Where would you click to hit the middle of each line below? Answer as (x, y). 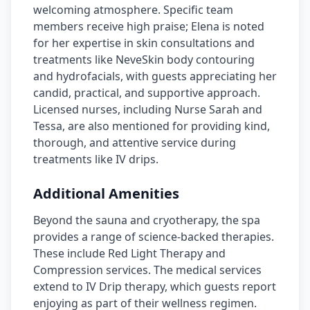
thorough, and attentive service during (135, 143)
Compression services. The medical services (147, 270)
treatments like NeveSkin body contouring (144, 60)
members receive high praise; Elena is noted (149, 26)
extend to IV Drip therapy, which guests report (155, 286)
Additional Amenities (106, 193)
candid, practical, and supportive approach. (147, 93)
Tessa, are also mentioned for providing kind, (152, 126)
